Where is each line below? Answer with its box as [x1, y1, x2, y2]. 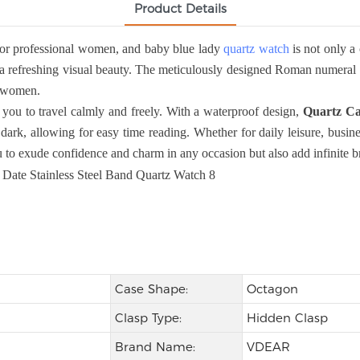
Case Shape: [114, 281, 188, 297]
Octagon [246, 281, 298, 297]
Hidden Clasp [246, 310, 328, 326]
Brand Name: [114, 339, 195, 355]
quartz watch [223, 42, 289, 55]
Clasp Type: [114, 310, 182, 326]
